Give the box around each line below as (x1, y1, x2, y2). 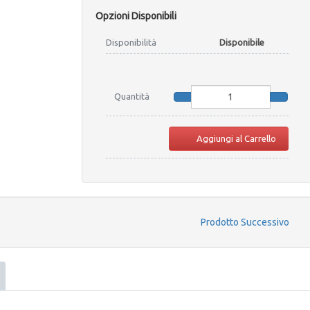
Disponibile (219, 37, 264, 48)
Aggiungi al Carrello (196, 134, 276, 144)
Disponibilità (105, 37, 156, 48)
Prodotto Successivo (201, 217, 290, 228)
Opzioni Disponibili (95, 10, 176, 22)
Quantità (113, 91, 149, 102)
